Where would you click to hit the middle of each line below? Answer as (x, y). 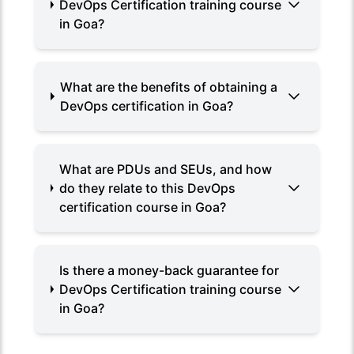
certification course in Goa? (142, 207)
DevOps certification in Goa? (147, 105)
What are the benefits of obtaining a (169, 87)
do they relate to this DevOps (147, 188)
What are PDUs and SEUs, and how (165, 169)
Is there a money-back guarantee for (169, 270)
